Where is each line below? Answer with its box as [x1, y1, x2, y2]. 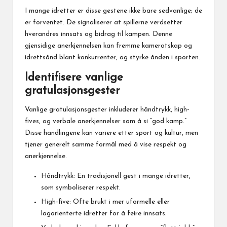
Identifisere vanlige [25, 72, 123, 84]
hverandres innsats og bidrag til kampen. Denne [25, 31, 172, 38]
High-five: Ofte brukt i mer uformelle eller [41, 199, 170, 206]
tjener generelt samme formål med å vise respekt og [25, 141, 186, 148]
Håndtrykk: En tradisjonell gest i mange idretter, [41, 173, 191, 180]
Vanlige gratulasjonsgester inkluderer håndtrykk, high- [25, 106, 190, 113]
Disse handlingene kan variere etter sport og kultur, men [25, 130, 198, 137]
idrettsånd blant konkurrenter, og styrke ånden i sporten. [25, 54, 200, 61]
